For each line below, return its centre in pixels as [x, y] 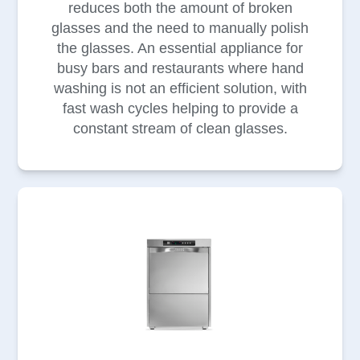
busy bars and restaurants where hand [180, 68]
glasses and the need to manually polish [180, 28]
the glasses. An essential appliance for [180, 48]
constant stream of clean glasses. [180, 128]
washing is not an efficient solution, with [180, 88]
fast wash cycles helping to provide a [180, 108]
